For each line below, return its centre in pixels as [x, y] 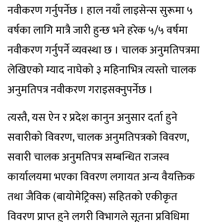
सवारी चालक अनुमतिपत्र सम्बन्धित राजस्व [88, 157]
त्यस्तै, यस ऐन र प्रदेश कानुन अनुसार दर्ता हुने [92, 117]
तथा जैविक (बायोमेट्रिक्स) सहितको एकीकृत [92, 197]
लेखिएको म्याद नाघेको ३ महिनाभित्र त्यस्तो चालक [102, 70]
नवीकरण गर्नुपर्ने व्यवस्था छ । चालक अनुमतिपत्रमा [104, 50]
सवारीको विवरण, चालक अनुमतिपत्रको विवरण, [98, 137]
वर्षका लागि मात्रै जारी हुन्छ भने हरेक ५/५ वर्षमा [98, 30]
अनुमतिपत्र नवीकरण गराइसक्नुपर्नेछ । [80, 90]
